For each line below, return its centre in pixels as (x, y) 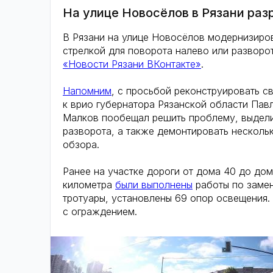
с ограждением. (100, 211)
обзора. (81, 144)
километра (89, 185)
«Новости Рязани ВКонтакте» (132, 64)
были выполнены (154, 185)
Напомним (87, 91)
